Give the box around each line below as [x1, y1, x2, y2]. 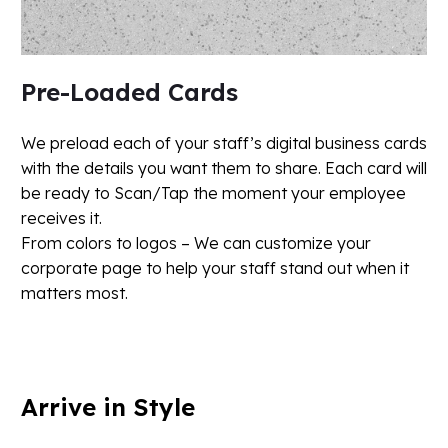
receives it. [21, 208, 102, 229]
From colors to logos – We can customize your [21, 233, 371, 254]
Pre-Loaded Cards [21, 77, 238, 108]
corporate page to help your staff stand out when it [21, 258, 409, 279]
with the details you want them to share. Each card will [21, 158, 427, 179]
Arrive [21, 391, 96, 422]
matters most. [21, 283, 128, 304]
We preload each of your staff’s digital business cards [21, 133, 427, 154]
